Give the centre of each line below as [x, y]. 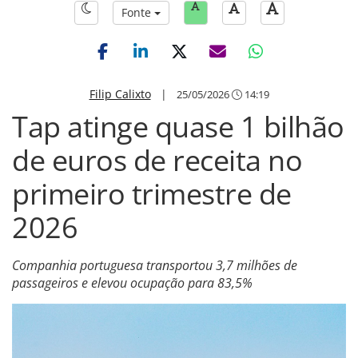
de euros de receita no [157, 160]
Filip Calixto [120, 94]
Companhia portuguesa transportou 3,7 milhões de [155, 265]
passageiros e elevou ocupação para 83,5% [132, 283]
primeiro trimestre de [152, 194]
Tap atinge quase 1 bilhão [178, 127]
